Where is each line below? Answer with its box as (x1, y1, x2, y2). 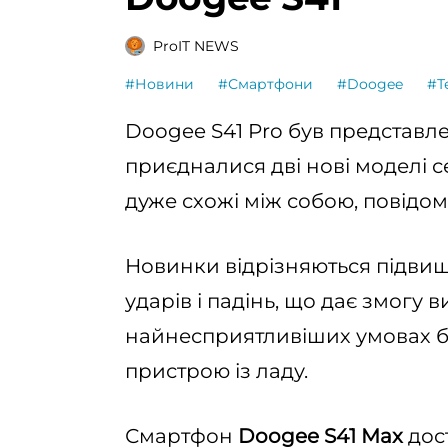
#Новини (125, 75, 194, 93)
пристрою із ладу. (125, 359, 308, 383)
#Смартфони (218, 75, 313, 93)
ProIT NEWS (153, 36, 239, 55)
